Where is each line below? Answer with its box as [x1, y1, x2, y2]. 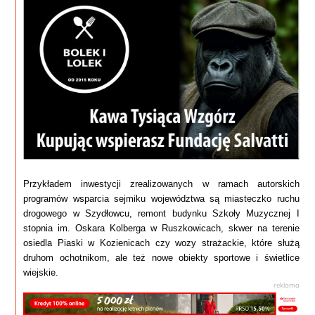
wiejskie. [23, 266, 59, 278]
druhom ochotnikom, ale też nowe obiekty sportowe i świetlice [23, 252, 300, 263]
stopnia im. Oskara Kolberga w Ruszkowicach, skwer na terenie [23, 222, 300, 233]
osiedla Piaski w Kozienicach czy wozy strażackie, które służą [23, 237, 300, 248]
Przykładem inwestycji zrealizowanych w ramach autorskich [23, 178, 300, 189]
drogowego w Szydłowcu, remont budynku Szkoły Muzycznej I [23, 207, 300, 219]
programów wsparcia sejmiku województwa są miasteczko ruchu [23, 193, 300, 204]
